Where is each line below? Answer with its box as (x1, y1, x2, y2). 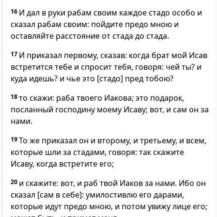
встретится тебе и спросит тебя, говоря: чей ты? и (11, 62, 201, 73)
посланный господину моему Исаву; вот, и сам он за (11, 104, 209, 115)
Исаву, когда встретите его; (11, 158, 114, 170)
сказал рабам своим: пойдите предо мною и (11, 19, 179, 30)
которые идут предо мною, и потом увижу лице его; (11, 201, 207, 212)
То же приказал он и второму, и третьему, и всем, (19, 135, 206, 146)
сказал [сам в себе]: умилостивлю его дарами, (11, 189, 184, 201)
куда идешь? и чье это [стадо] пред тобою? (11, 73, 173, 84)
